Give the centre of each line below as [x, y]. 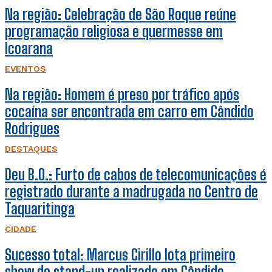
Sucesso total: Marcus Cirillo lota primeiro [120, 254]
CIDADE [21, 229]
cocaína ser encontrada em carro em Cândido [129, 111]
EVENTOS [25, 68]
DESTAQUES [31, 148]
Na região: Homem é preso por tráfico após [122, 94]
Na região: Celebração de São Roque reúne [121, 14]
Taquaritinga [40, 208]
